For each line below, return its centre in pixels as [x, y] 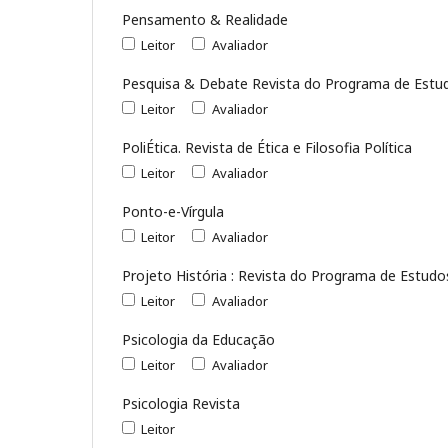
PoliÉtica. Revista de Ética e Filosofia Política [267, 147]
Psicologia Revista [181, 403]
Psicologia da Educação [198, 339]
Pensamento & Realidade [205, 19]
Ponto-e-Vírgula [173, 211]
